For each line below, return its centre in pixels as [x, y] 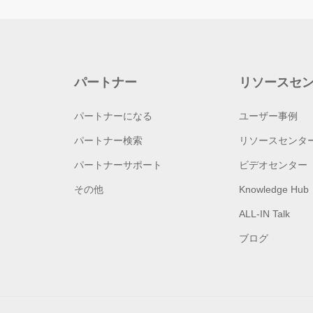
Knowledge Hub [274, 190]
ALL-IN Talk [265, 214]
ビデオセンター [274, 165]
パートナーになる [113, 116]
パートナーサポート [118, 165]
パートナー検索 [108, 141]
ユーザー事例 [269, 116]
